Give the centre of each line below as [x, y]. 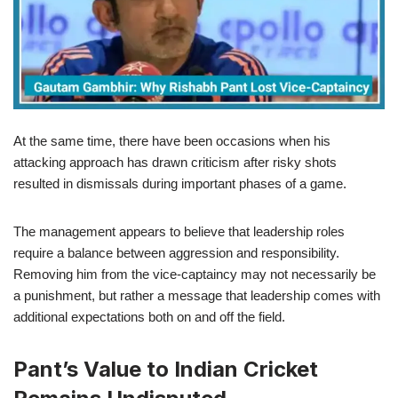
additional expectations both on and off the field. [149, 316]
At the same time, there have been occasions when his [172, 140]
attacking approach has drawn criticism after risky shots [175, 162]
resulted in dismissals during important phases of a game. [180, 183]
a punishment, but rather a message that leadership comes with [197, 295]
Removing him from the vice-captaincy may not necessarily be [195, 274]
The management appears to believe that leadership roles [179, 231]
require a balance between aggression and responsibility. [176, 252]
